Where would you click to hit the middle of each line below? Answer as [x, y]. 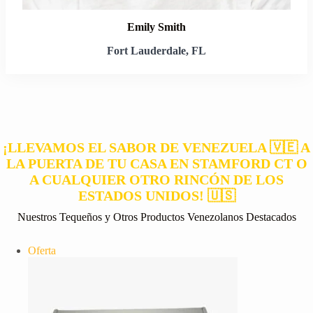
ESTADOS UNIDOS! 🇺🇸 [156, 196]
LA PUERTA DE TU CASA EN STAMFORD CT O [156, 164]
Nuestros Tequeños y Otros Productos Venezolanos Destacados [156, 217]
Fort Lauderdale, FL [156, 51]
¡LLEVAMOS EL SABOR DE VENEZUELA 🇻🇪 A [156, 148]
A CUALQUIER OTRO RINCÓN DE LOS [156, 180]
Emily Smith [156, 27]
